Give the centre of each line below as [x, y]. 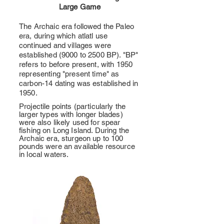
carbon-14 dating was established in [79, 83]
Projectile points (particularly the [72, 106]
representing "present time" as [69, 74]
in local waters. [44, 154]
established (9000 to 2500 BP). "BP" [79, 55]
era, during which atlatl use [63, 36]
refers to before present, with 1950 [76, 64]
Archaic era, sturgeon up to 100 [71, 138]
